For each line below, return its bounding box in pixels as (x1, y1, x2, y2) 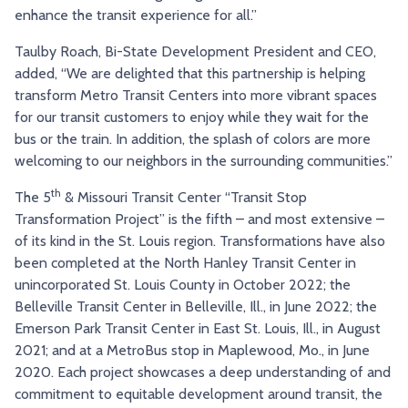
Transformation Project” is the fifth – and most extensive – (15, 209, 384, 228)
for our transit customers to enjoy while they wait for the (15, 107, 369, 126)
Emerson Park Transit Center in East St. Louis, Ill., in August (15, 319, 381, 337)
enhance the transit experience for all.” (15, 5, 257, 24)
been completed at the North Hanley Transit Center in (15, 253, 356, 271)
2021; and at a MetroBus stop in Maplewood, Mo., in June (15, 341, 370, 359)
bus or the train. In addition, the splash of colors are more (15, 129, 371, 148)
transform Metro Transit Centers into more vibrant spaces (15, 86, 377, 104)
